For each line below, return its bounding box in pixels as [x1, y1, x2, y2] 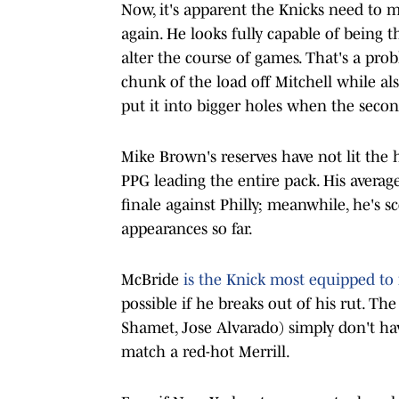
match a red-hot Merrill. [121, 342, 290, 361]
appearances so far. [121, 219, 253, 238]
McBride [121, 270, 183, 289]
